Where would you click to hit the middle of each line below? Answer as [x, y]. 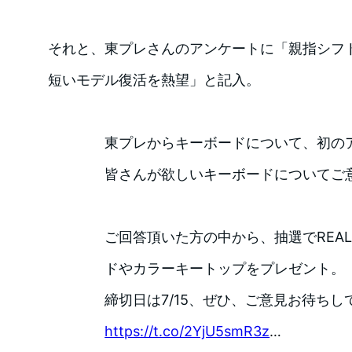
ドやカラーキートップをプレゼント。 [225, 268]
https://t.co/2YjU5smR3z [187, 331]
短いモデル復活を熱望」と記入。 [154, 80]
